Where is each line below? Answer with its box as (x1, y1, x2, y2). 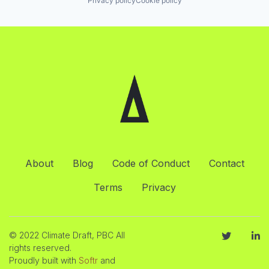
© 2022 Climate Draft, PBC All (9, 230, 125, 240)
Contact (208, 157, 244, 169)
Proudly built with (9, 255, 79, 265)
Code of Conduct (112, 157, 190, 169)
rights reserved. (9, 243, 71, 253)
